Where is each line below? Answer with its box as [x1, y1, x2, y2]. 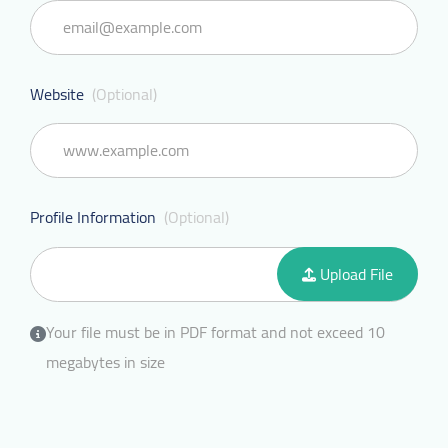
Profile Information [30, 201, 160, 232]
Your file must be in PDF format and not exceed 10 [46, 316, 385, 347]
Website [30, 78, 88, 109]
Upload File [316, 258, 393, 289]
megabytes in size [46, 346, 165, 377]
